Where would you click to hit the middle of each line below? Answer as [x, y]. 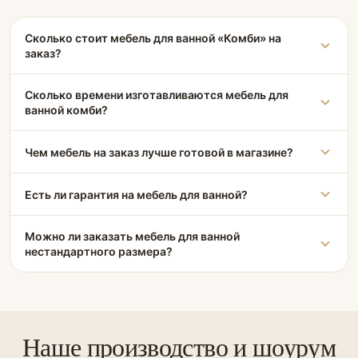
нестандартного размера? [99, 251]
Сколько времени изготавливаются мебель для [157, 95]
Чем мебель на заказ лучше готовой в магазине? [159, 152]
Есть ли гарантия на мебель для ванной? [136, 194]
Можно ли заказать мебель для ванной [132, 236]
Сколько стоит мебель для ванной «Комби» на [153, 38]
